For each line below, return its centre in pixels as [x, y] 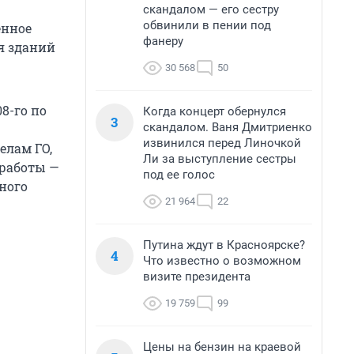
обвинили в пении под [207, 25]
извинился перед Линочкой [222, 143]
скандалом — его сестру [211, 9]
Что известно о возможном [222, 261]
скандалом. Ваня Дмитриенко [228, 127]
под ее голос [179, 175]
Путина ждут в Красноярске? [224, 245]
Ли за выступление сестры [220, 159]
